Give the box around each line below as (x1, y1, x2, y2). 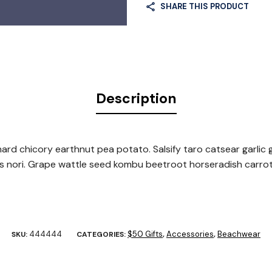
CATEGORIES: (76, 229, 127, 239)
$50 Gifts (127, 228, 163, 239)
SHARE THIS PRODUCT (160, 1, 249, 12)
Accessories (166, 228, 214, 239)
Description (95, 89, 177, 107)
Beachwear (217, 228, 260, 239)
